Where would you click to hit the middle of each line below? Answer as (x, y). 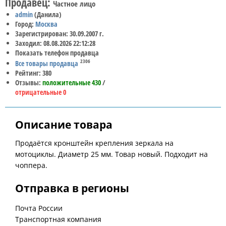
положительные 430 (72, 82)
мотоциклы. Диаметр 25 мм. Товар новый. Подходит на (111, 154)
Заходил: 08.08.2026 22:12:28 (55, 43)
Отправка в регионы (72, 188)
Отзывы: (29, 82)
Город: (25, 24)
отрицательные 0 (41, 92)
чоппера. (31, 165)
